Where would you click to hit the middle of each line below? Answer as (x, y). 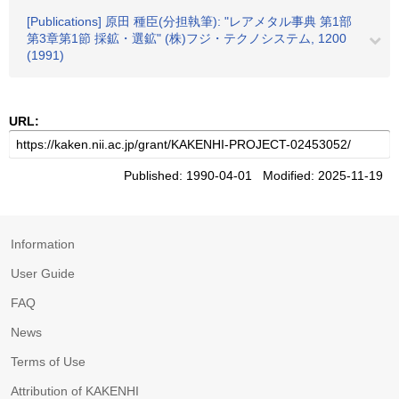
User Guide (43, 273)
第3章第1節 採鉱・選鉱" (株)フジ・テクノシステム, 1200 (187, 38)
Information (43, 244)
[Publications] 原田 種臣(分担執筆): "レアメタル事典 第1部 (189, 21)
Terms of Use (48, 362)
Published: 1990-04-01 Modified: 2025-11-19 (257, 175)
